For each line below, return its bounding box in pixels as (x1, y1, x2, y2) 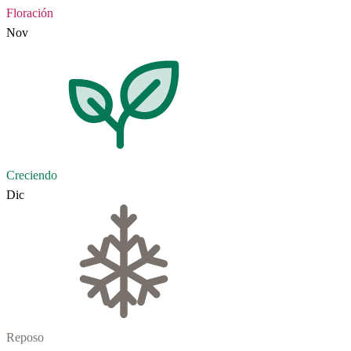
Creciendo (6, 168, 57, 182)
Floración (6, 5, 53, 20)
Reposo (6, 330, 44, 344)
